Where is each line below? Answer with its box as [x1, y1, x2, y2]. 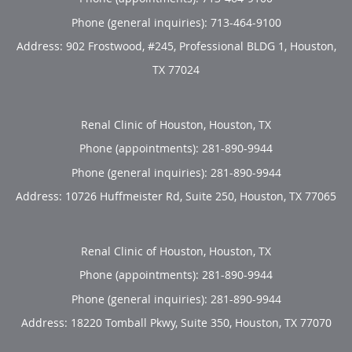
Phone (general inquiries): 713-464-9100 [71, 14, 281, 30]
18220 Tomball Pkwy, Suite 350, [70, 314, 235, 330]
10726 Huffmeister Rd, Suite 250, [65, 188, 240, 203]
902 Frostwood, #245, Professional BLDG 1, [65, 38, 290, 53]
